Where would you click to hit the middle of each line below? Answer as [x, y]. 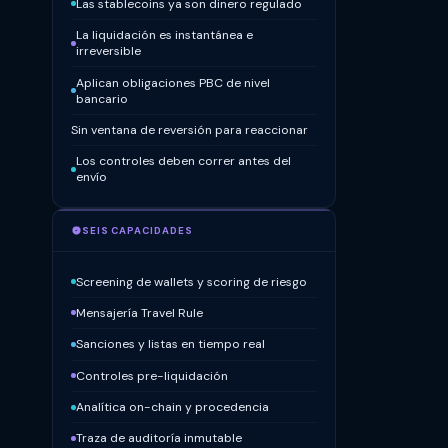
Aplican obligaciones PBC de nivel [172, 82]
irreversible [108, 51]
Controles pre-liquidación [151, 375]
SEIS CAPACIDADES [137, 231]
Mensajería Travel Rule [139, 312]
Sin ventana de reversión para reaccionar [189, 129]
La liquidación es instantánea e [164, 35]
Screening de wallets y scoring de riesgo [191, 281]
